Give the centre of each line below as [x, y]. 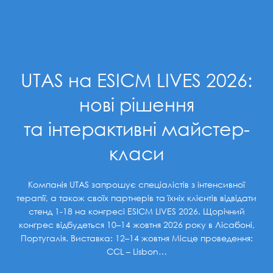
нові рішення [136, 105]
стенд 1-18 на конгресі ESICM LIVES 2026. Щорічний [136, 211]
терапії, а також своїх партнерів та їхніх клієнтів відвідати [136, 198]
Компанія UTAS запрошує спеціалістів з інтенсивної [136, 185]
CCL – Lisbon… [136, 252]
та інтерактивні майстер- [136, 129]
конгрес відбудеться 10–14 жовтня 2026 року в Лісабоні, [136, 225]
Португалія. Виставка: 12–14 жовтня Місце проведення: [136, 238]
